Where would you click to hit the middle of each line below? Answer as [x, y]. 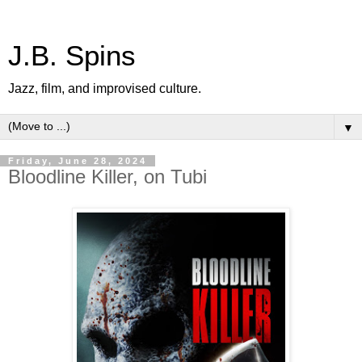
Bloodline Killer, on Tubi [107, 177]
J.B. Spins [72, 56]
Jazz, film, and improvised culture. [105, 88]
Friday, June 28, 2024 [78, 161]
